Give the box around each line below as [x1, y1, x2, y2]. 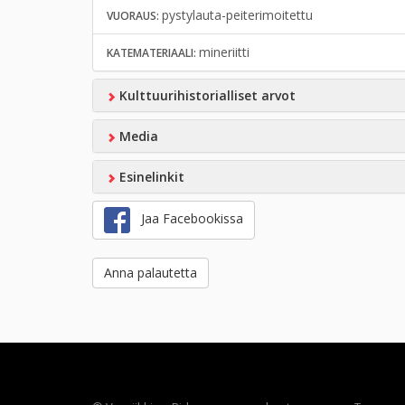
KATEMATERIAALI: [107, 45, 199, 61]
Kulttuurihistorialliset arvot [115, 87, 296, 104]
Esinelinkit [115, 168, 184, 185]
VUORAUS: [107, 8, 162, 24]
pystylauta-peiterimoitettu [162, 6, 313, 24]
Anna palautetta [104, 264, 197, 281]
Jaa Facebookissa [130, 210, 243, 228]
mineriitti [199, 43, 250, 61]
